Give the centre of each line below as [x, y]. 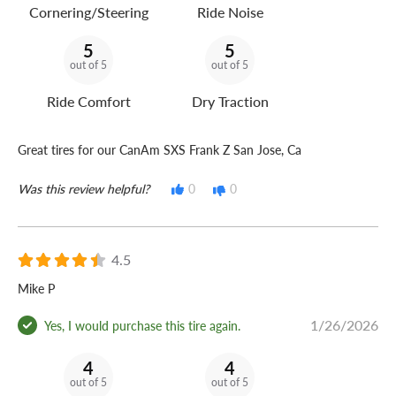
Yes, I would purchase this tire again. [142, 325]
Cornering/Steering [88, 12]
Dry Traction [230, 102]
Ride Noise [230, 12]
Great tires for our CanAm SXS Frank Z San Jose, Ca [160, 150]
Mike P [36, 289]
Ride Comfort [88, 102]
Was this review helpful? [84, 189]
